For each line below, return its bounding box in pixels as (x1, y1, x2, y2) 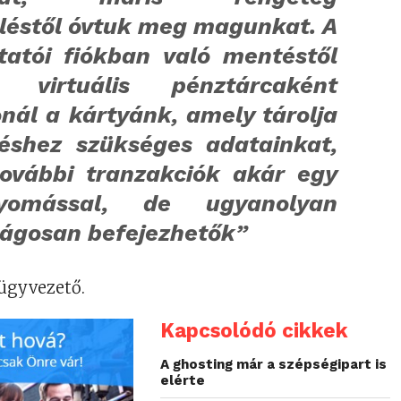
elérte (160, 372, 206, 389)
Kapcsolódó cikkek (160, 319, 349, 343)
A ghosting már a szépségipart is (160, 356, 388, 373)
